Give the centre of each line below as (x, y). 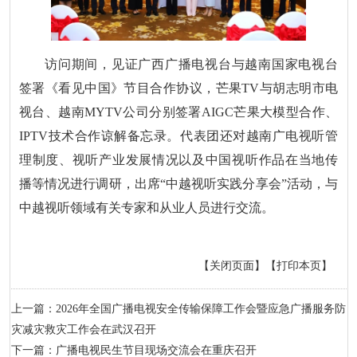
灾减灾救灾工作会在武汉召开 (83, 329)
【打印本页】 (298, 265)
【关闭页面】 (231, 265)
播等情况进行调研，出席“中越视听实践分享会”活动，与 (178, 183)
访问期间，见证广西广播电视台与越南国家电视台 (191, 64)
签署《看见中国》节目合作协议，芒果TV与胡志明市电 (178, 88)
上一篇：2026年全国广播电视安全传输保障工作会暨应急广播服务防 (178, 308)
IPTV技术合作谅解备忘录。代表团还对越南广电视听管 (178, 135)
